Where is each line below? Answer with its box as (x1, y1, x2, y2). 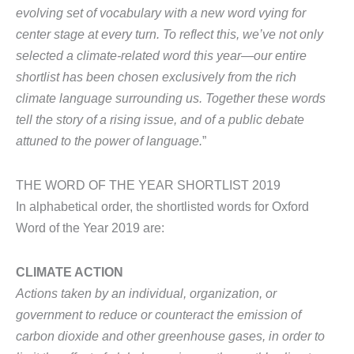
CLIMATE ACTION (16, 264, 123, 279)
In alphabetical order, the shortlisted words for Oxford (16, 198, 309, 213)
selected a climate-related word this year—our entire (16, 48, 307, 63)
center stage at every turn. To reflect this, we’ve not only (16, 27, 323, 42)
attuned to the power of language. (16, 134, 202, 149)
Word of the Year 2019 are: (16, 220, 164, 235)
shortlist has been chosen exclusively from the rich (16, 70, 296, 85)
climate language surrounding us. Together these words (16, 91, 326, 106)
